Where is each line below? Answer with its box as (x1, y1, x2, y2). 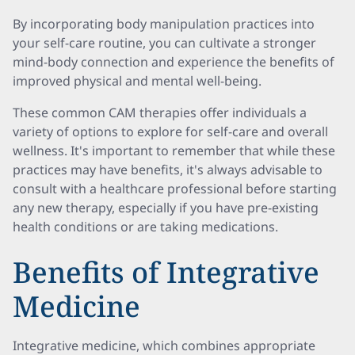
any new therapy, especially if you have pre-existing (13, 199, 319, 216)
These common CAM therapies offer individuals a (13, 104, 307, 121)
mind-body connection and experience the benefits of (13, 53, 334, 71)
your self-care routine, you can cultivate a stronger (13, 34, 316, 52)
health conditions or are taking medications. (13, 218, 278, 235)
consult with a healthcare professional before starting (13, 180, 337, 197)
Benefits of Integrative (13, 253, 319, 292)
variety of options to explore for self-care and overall (13, 123, 328, 140)
